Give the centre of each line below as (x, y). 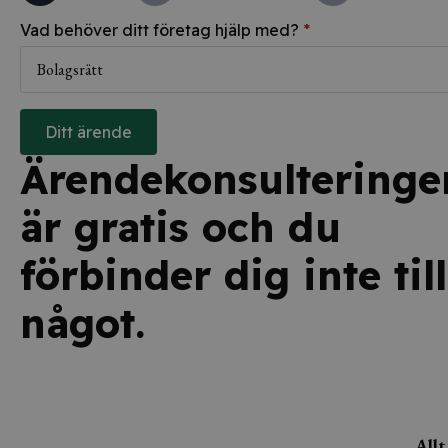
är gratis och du (180, 227)
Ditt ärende (88, 132)
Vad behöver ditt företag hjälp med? (159, 30)
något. (82, 323)
